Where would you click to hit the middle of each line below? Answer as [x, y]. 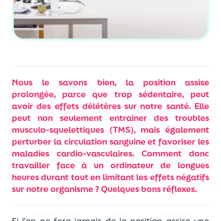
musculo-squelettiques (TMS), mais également [110, 129]
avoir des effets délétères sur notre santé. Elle [110, 106]
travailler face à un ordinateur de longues [110, 165]
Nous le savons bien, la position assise [110, 82]
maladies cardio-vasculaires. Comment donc [110, 153]
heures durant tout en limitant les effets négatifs [110, 177]
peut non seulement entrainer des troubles [110, 118]
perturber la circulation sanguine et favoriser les [110, 141]
